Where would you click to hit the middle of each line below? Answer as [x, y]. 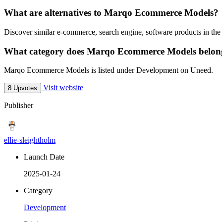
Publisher [19, 106]
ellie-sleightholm [30, 140]
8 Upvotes [23, 88]
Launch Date [44, 157]
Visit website [62, 88]
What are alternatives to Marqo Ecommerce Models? [111, 13]
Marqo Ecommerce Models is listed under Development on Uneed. [109, 70]
